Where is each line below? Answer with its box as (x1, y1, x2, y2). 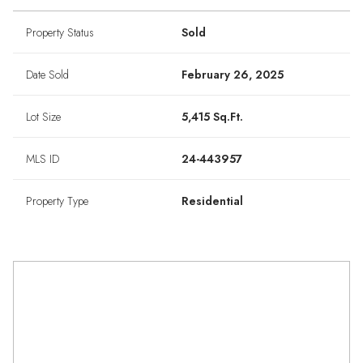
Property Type (26, 193, 88, 210)
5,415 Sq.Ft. (181, 109, 243, 126)
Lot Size (26, 109, 61, 126)
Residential (181, 193, 243, 210)
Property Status (26, 24, 94, 41)
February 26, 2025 (181, 66, 284, 83)
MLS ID (26, 151, 59, 168)
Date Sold (26, 66, 69, 83)
